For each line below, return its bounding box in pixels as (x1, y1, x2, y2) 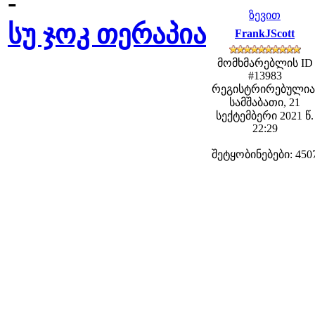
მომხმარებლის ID (217, 57, 313, 69)
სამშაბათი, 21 (229, 96, 300, 108)
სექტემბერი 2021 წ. (216, 110, 314, 122)
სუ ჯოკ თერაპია (8, 20, 206, 49)
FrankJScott (235, 27, 295, 39)
